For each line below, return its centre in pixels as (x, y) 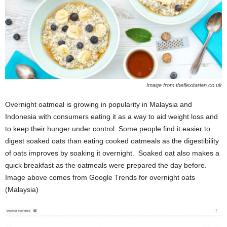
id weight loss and (189, 117)
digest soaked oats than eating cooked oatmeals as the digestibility (112, 141)
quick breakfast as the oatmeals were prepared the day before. (106, 165)
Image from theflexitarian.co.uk (184, 85)
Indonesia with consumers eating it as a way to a (83, 117)
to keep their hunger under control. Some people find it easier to (108, 129)
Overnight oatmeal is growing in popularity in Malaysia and (99, 105)
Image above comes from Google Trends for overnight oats (100, 178)
